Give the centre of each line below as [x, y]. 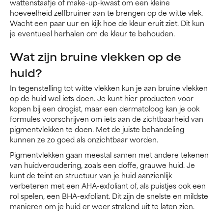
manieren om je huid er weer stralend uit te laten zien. [102, 206]
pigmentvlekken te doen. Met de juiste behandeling [97, 129]
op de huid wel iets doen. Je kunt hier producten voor [102, 98]
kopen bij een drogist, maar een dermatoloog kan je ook [105, 109]
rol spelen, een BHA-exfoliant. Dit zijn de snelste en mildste [109, 196]
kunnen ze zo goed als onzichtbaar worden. [84, 139]
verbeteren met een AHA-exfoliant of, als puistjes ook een [108, 186]
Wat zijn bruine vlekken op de [96, 56]
